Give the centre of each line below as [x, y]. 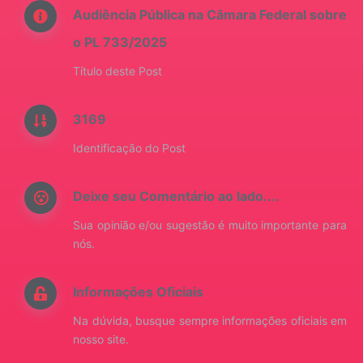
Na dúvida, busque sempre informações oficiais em [210, 320]
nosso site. [101, 339]
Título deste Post [117, 71]
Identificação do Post [129, 148]
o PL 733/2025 [120, 42]
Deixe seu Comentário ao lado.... [176, 196]
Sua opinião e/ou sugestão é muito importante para [210, 225]
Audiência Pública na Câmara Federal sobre [210, 15]
